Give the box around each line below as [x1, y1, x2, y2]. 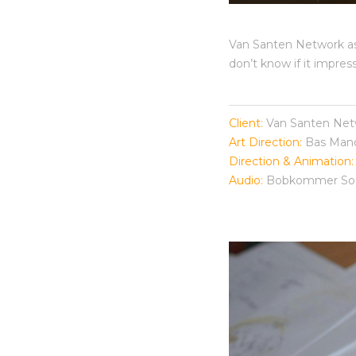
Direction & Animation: [228, 154, 354, 169]
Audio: [228, 173, 263, 188]
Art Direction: [228, 135, 302, 150]
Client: [228, 116, 266, 131]
